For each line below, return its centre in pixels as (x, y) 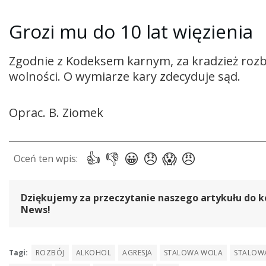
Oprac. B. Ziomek (56, 112)
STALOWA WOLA (193, 253)
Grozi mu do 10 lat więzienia (131, 31)
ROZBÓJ (50, 253)
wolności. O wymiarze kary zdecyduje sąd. (125, 76)
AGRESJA (137, 253)
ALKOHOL (94, 253)
